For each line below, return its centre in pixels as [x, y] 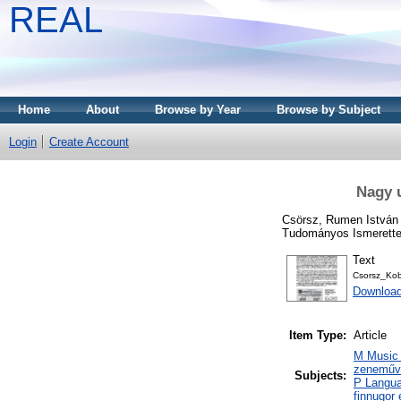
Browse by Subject [328, 110]
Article [370, 336]
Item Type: [318, 336]
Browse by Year [198, 110]
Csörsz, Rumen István [340, 219]
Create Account [89, 142]
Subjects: [320, 376]
